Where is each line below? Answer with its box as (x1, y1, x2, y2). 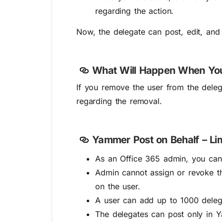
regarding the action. (95, 5, 174, 16)
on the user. (95, 181, 140, 191)
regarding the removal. (76, 96, 162, 106)
